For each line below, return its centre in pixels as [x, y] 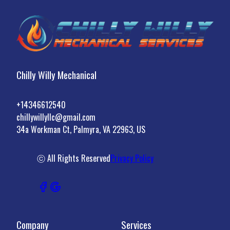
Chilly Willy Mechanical [56, 74]
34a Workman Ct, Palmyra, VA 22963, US [81, 129]
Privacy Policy [132, 158]
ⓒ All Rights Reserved [74, 158]
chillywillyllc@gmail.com [56, 117]
